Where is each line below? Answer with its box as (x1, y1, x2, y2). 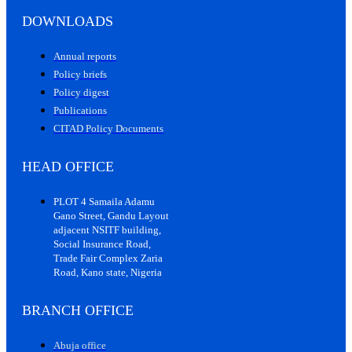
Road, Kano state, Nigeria (53, 266, 162, 279)
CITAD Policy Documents (53, 123, 163, 135)
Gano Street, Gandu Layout (53, 210, 169, 222)
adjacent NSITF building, (53, 224, 161, 236)
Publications (53, 104, 107, 117)
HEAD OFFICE (22, 159, 114, 175)
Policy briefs (53, 68, 107, 81)
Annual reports (53, 50, 116, 63)
